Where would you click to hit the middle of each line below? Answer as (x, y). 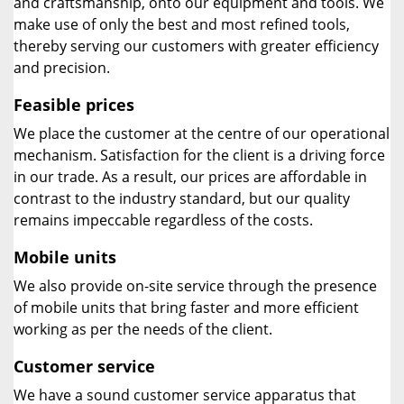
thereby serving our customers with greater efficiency (196, 46)
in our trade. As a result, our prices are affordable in (190, 177)
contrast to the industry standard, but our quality (182, 198)
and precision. (62, 68)
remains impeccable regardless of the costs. (163, 220)
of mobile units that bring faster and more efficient (186, 308)
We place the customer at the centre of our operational (202, 133)
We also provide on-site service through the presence (195, 286)
